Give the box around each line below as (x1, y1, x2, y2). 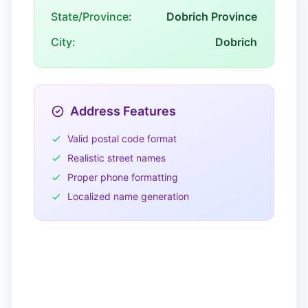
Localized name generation (67, 190, 189, 202)
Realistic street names (67, 152, 166, 164)
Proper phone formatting (67, 171, 178, 183)
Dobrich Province (166, 10, 257, 23)
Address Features (70, 104, 176, 118)
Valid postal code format (67, 133, 177, 144)
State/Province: (51, 10, 132, 23)
